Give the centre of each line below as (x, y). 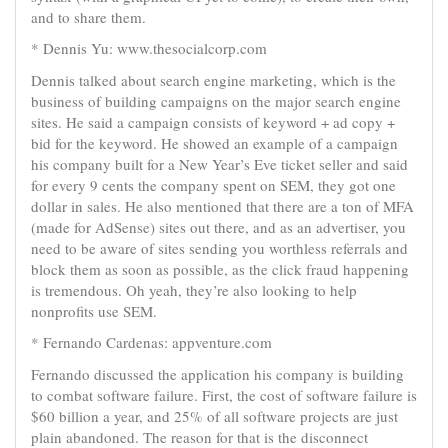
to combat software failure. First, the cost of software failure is (224, 394)
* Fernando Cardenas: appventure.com (151, 342)
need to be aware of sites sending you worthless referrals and (219, 247)
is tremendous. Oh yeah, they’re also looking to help (194, 289)
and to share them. (88, 16)
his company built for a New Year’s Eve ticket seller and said (219, 163)
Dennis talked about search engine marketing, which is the (213, 79)
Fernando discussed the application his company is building (217, 373)
